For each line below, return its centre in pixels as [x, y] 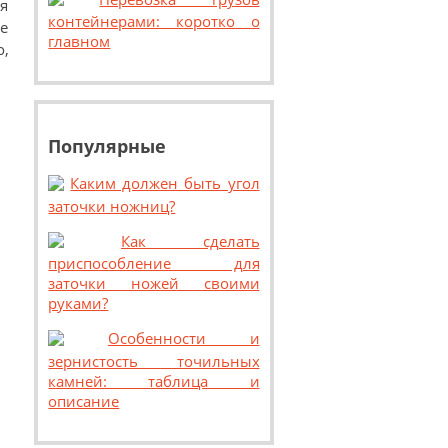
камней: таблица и [154, 380]
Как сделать [190, 240]
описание [84, 400]
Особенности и [183, 338]
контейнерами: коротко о [154, 21]
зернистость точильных [154, 360]
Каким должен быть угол [165, 183]
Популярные [107, 146]
